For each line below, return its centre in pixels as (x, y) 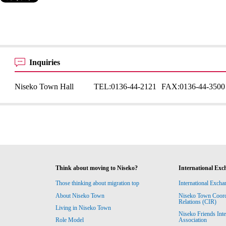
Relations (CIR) (198, 202)
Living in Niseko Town (83, 208)
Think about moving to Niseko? (97, 168)
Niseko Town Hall (44, 87)
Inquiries (46, 62)
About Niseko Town (80, 195)
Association (192, 220)
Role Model (70, 220)
